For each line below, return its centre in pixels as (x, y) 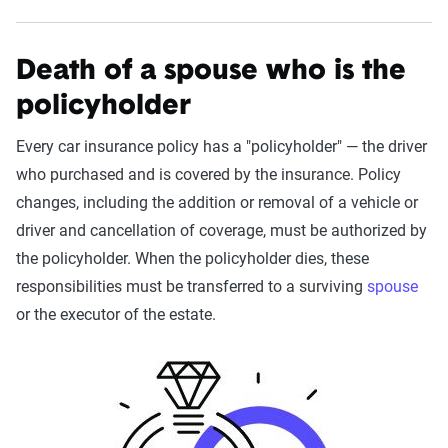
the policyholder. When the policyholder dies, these (192, 259)
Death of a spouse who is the (211, 72)
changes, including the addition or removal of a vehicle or (217, 203)
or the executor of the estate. (116, 315)
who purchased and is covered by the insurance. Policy (208, 175)
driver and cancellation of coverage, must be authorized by (221, 231)
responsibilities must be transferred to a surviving (191, 287)
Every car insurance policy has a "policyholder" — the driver (221, 147)
